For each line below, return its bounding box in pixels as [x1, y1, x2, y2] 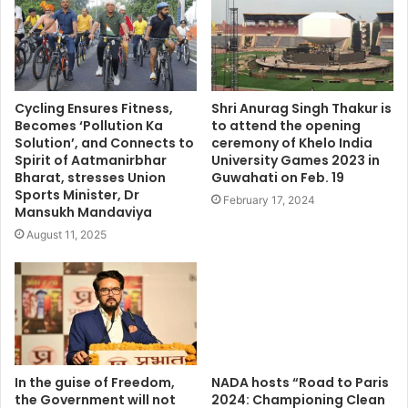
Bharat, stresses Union [15, 168, 166, 187]
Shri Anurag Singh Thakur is [211, 98, 392, 117]
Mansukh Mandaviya [15, 202, 152, 221]
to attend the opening [211, 116, 361, 135]
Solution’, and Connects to [15, 133, 194, 152]
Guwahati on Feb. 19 [211, 168, 344, 187]
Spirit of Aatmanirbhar [15, 150, 167, 169]
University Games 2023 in [211, 150, 380, 169]
